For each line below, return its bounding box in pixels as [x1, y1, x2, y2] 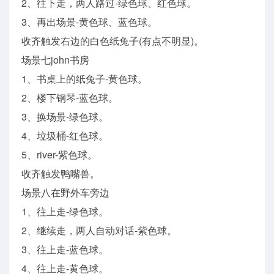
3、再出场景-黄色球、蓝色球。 [21, 14, 157, 29]
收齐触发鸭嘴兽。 [21, 166, 100, 180]
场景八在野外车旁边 [21, 185, 109, 199]
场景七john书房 [21, 52, 89, 67]
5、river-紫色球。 [21, 147, 97, 161]
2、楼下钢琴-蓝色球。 [21, 90, 118, 105]
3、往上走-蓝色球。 [21, 242, 108, 256]
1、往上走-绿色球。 [21, 204, 108, 218]
